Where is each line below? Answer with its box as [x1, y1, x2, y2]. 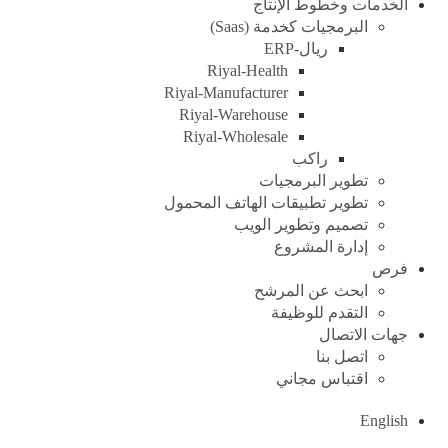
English [360, 412, 408, 429]
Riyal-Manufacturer [164, 84, 288, 101]
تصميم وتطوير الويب [234, 216, 368, 233]
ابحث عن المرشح [254, 282, 368, 299]
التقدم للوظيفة [271, 304, 368, 321]
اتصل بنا [316, 348, 368, 365]
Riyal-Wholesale [183, 128, 288, 145]
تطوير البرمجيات [259, 172, 368, 189]
